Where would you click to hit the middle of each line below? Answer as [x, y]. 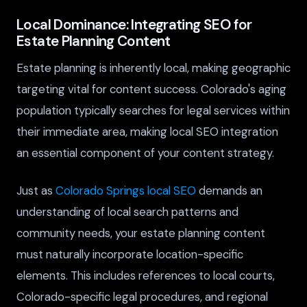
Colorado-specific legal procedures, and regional [142, 296]
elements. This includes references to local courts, [146, 275]
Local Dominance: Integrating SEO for [134, 24]
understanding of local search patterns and [127, 211]
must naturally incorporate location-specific [130, 254]
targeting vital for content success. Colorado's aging [151, 89]
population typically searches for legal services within [153, 111]
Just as [36, 190]
